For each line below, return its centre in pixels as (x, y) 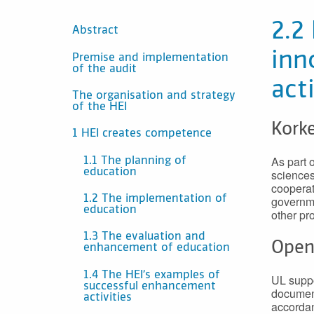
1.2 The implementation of (155, 199)
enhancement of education (157, 248)
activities (108, 298)
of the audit (104, 69)
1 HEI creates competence (142, 134)
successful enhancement (150, 286)
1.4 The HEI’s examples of (152, 275)
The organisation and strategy (154, 96)
